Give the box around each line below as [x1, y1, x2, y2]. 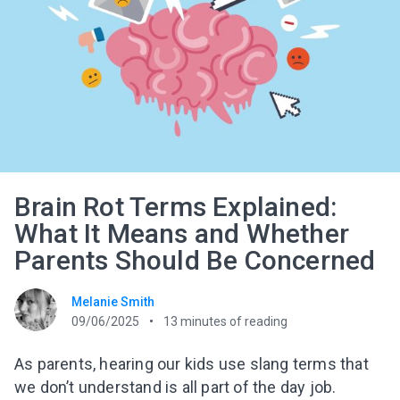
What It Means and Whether [14, 218, 350, 250]
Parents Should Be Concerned [14, 245, 376, 277]
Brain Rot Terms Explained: [14, 191, 337, 223]
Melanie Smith [71, 295, 154, 310]
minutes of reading [180, 314, 287, 329]
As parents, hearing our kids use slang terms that [14, 354, 369, 374]
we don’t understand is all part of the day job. [14, 378, 337, 397]
